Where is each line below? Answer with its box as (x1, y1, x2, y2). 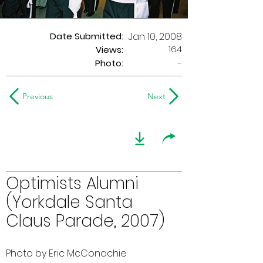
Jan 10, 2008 (129, 30, 182, 43)
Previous (22, 91, 53, 102)
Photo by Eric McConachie (6, 247, 127, 260)
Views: (96, 43, 123, 56)
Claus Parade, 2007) (6, 210, 165, 232)
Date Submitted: (50, 30, 123, 42)
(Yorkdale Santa (6, 191, 133, 214)
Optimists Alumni (6, 172, 139, 195)
